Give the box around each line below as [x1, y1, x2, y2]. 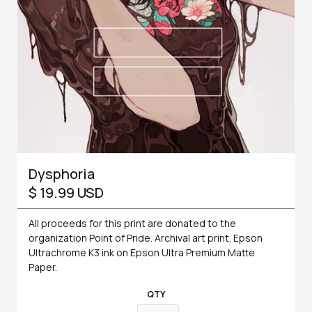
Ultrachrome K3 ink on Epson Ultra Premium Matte [29, 245, 255, 259]
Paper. [29, 260, 57, 274]
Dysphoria [29, 164, 95, 183]
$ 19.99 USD [29, 182, 104, 202]
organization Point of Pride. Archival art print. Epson [29, 231, 263, 244]
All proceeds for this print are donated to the [29, 216, 236, 230]
